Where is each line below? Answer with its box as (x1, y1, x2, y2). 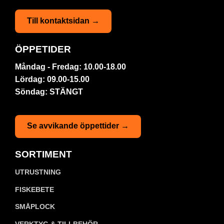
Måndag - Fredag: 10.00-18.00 (15, 62, 126, 71)
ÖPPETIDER (15, 43, 71, 54)
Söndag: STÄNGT (15, 87, 83, 96)
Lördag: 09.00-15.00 (15, 75, 89, 84)
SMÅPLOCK (15, 202, 55, 211)
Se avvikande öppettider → (27, 121, 129, 130)
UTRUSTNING (15, 167, 61, 176)
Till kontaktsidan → (27, 16, 99, 25)
